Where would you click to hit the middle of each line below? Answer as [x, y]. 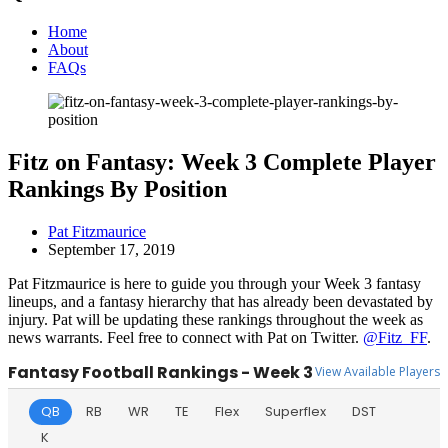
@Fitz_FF [395, 337]
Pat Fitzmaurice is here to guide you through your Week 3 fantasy [214, 283]
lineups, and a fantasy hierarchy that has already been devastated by [220, 301]
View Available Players [377, 371]
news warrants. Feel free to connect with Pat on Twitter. [185, 337]
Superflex [295, 411]
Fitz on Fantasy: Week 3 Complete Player [222, 161]
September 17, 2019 [111, 249]
